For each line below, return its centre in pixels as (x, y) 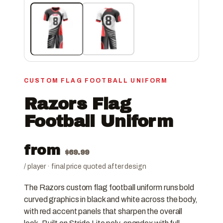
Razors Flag (78, 104)
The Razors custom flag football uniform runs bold (109, 188)
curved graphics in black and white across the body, (111, 200)
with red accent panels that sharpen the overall (103, 212)
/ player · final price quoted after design (85, 166)
